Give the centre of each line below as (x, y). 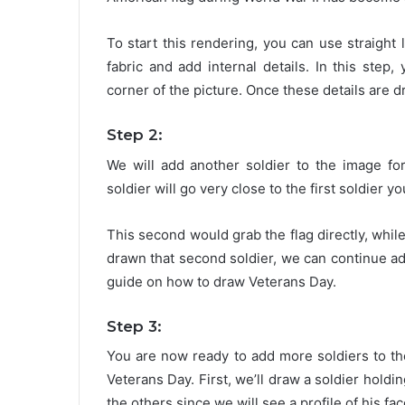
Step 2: (135, 135)
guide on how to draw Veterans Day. (221, 281)
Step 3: (134, 326)
